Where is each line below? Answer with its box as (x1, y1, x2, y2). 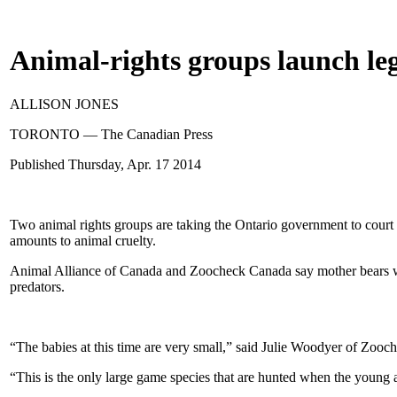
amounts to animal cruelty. (10, 232, 156, 248)
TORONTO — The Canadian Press (10, 126, 213, 142)
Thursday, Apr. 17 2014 (68, 156, 201, 172)
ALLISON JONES (10, 96, 119, 112)
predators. (10, 278, 65, 294)
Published (10, 156, 68, 172)
